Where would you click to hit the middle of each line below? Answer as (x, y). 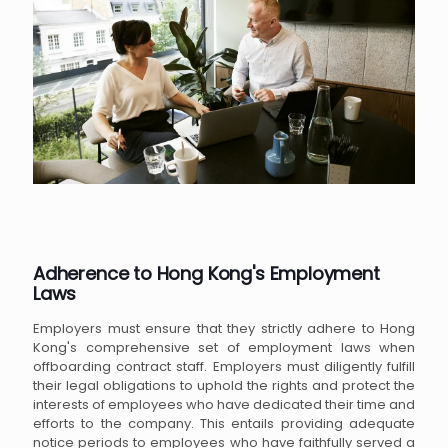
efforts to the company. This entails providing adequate (224, 423)
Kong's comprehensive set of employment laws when (224, 347)
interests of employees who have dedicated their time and (224, 404)
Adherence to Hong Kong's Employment (206, 273)
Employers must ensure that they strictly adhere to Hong (224, 328)
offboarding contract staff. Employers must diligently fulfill (224, 366)
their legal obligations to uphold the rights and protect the (224, 385)
